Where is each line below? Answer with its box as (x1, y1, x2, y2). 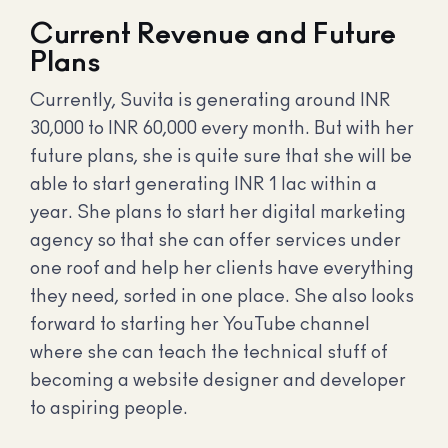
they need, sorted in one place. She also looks (30, 288, 414, 307)
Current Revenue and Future (30, 21, 396, 50)
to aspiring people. (30, 400, 188, 419)
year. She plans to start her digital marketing (30, 204, 406, 223)
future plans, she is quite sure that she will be (30, 148, 412, 167)
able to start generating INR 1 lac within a (30, 176, 377, 195)
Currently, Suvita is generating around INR (30, 92, 391, 111)
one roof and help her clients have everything (30, 260, 414, 279)
